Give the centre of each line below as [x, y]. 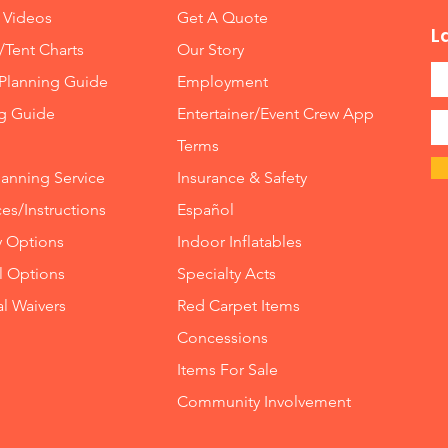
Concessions [223, 337]
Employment [223, 81]
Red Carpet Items [239, 305]
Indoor [203, 241]
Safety [286, 177]
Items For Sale [228, 369]
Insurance [211, 177]
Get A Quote [223, 17]
